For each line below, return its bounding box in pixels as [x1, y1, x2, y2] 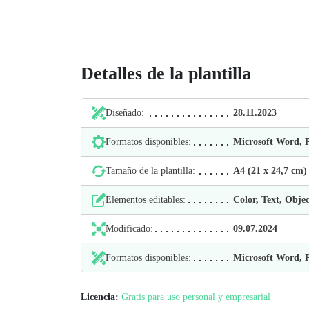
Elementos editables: [106, 195, 186, 206]
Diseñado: [106, 108, 144, 119]
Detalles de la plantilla [81, 63, 251, 84]
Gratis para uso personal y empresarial [121, 292, 270, 303]
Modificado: [106, 223, 153, 235]
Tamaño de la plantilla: [106, 166, 195, 177]
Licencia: [81, 292, 119, 303]
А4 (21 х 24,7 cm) [233, 166, 307, 177]
